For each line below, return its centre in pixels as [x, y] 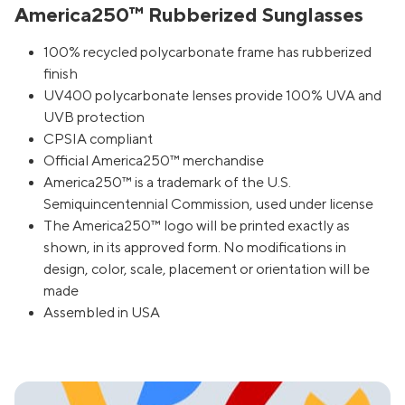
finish [61, 75]
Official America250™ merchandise [154, 161]
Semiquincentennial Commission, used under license [208, 205]
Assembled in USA [102, 313]
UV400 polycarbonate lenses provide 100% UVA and [212, 96]
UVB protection [94, 118]
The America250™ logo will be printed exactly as [197, 226]
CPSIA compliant [98, 140]
